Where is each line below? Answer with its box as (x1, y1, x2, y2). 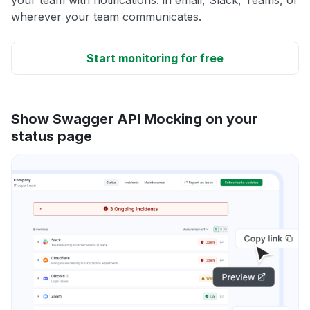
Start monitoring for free (86, 51, 224, 65)
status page (11, 127, 92, 145)
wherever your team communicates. (11, 9, 201, 24)
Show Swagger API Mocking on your (11, 110, 257, 127)
